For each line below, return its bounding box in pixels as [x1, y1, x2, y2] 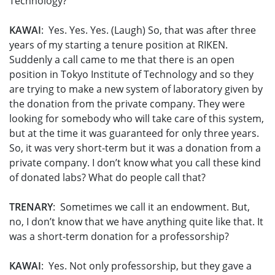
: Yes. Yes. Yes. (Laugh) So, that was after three [41, 23, 256, 37]
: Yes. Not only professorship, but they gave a [41, 259, 252, 273]
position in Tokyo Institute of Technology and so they [9, 68, 254, 82]
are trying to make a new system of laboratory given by [9, 82, 263, 96]
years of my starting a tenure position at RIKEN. [9, 38, 228, 52]
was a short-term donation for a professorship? [9, 230, 229, 244]
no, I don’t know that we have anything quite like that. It [9, 215, 263, 229]
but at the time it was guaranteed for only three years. [9, 126, 259, 141]
